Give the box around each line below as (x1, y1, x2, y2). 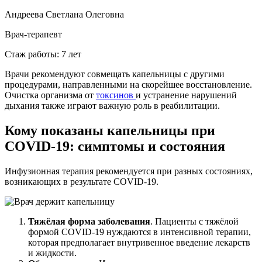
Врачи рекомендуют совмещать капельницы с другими (5, 68, 225, 79)
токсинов (96, 89, 136, 100)
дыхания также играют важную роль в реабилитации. (5, 100, 220, 111)
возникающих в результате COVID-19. (5, 176, 158, 187)
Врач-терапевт (5, 29, 62, 39)
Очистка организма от (5, 89, 96, 100)
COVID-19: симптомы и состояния (5, 138, 225, 154)
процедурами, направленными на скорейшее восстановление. (5, 79, 252, 89)
